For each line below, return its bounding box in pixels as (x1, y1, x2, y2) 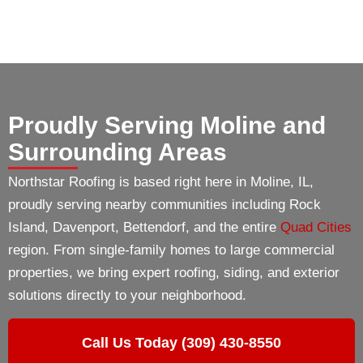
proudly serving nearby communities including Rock (8, 197, 321, 212)
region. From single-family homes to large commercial (8, 242, 335, 258)
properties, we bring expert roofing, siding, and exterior (8, 265, 340, 280)
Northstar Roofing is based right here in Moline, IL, (8, 174, 314, 190)
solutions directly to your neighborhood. (8, 288, 246, 303)
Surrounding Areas (8, 139, 227, 165)
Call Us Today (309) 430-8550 (82, 335, 281, 352)
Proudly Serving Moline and (8, 112, 326, 139)
